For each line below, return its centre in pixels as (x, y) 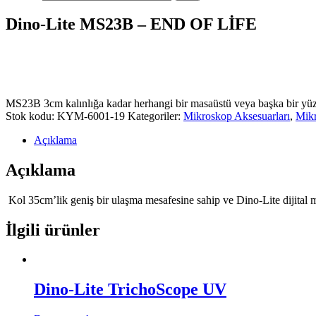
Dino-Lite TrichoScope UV (130, 290)
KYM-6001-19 (91, 116)
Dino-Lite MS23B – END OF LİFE (131, 24)
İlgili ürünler (53, 230)
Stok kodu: (31, 116)
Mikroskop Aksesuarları (237, 116)
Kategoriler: (156, 116)
